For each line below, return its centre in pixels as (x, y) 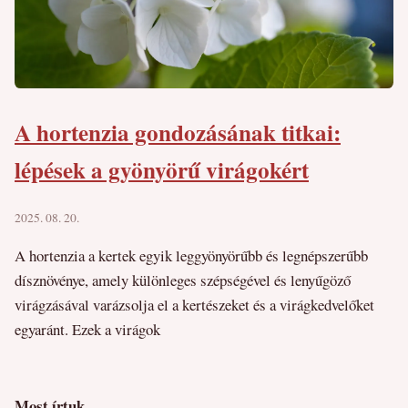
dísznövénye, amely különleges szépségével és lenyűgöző (183, 280)
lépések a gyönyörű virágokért (162, 170)
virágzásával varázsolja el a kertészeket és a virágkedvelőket (194, 304)
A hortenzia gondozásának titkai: (178, 133)
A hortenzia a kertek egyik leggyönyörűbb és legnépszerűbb (191, 255)
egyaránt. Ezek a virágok (87, 329)
